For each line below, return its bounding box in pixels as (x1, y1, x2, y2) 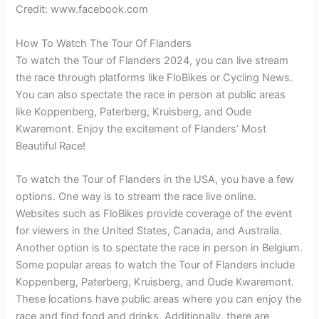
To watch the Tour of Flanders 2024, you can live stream (16, 53, 289, 67)
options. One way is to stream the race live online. (16, 190, 257, 204)
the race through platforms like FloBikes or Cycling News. (16, 70, 293, 84)
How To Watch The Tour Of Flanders (16, 36, 192, 50)
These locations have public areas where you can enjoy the (16, 293, 302, 306)
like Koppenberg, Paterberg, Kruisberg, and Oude (16, 105, 252, 118)
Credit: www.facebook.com (16, 3, 149, 16)
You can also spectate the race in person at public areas (16, 88, 286, 101)
